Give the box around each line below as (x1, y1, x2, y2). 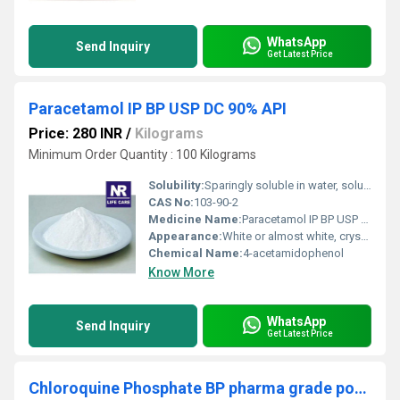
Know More (148, 265, 214, 279)
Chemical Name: (148, 246, 243, 260)
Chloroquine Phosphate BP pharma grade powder (354, 379, 367, 397)
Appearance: (148, 229, 222, 243)
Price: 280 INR (29, 125, 122, 142)
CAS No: (148, 196, 194, 209)
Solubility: (148, 179, 204, 192)
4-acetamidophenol (243, 246, 344, 260)
